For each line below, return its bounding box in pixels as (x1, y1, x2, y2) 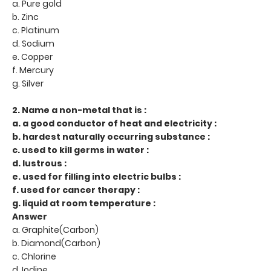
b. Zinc (12, 10, 39, 23)
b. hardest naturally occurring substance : (12, 130, 210, 143)
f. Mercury (12, 64, 54, 76)
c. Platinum (12, 24, 59, 36)
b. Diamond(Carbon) (12, 237, 100, 249)
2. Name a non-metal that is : (12, 103, 146, 116)
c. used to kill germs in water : (12, 143, 151, 156)
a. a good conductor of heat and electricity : (12, 117, 218, 129)
